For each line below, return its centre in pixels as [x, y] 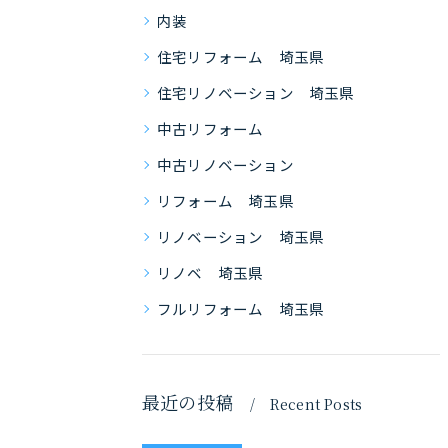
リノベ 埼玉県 [210, 272]
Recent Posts [316, 404]
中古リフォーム [210, 128]
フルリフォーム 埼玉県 [241, 308]
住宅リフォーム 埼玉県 [241, 56]
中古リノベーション [225, 164]
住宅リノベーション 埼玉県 [256, 92]
